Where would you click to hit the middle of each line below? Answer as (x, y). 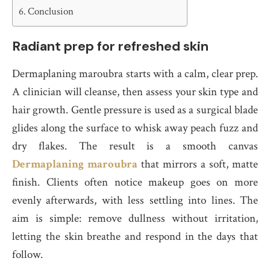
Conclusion (51, 11)
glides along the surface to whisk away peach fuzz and (135, 128)
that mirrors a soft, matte (198, 164)
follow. (27, 255)
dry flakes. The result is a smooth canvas (135, 146)
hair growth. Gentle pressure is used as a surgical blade (135, 110)
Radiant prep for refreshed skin (110, 46)
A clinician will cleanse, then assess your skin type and (135, 92)
